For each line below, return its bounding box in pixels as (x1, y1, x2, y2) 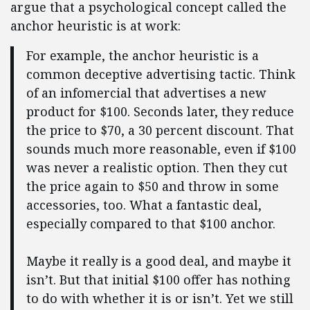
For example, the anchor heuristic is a (26, 47, 259, 64)
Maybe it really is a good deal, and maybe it (26, 253, 291, 270)
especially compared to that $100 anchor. (26, 215, 275, 232)
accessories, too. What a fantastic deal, (26, 197, 262, 214)
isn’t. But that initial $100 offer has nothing (26, 271, 291, 289)
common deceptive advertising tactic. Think (26, 66, 295, 83)
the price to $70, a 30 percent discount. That (26, 122, 294, 139)
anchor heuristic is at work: (10, 17, 181, 35)
